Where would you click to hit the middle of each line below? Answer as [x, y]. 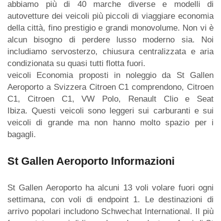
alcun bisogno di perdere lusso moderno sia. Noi [110, 39]
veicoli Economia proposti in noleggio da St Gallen [110, 75]
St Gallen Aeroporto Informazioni [91, 161]
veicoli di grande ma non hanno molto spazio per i [110, 122]
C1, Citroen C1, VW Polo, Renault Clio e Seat [110, 99]
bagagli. [22, 134]
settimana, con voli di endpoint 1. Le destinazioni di [110, 200]
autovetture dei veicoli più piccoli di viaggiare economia [110, 16]
